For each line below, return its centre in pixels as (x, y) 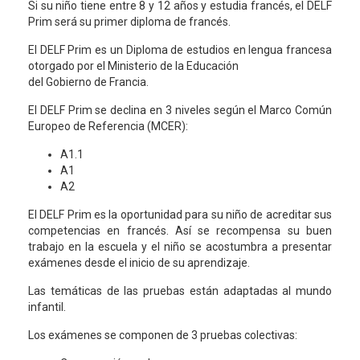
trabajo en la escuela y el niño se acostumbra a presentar (180, 247)
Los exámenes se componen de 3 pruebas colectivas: (163, 335)
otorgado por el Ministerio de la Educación (133, 66)
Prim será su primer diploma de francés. (129, 22)
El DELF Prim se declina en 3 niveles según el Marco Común (180, 110)
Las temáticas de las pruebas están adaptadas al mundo (180, 291)
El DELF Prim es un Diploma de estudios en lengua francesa (180, 50)
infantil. (47, 307)
